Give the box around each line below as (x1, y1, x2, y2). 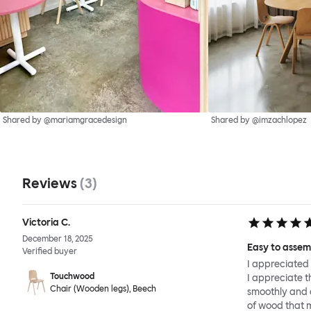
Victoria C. (22, 217, 70, 229)
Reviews (22, 175, 80, 192)
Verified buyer (22, 246, 77, 257)
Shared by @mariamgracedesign (3, 115, 127, 126)
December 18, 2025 (22, 234, 93, 244)
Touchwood (50, 271, 94, 282)
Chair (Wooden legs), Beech (50, 284, 156, 294)
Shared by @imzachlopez (211, 115, 307, 126)
